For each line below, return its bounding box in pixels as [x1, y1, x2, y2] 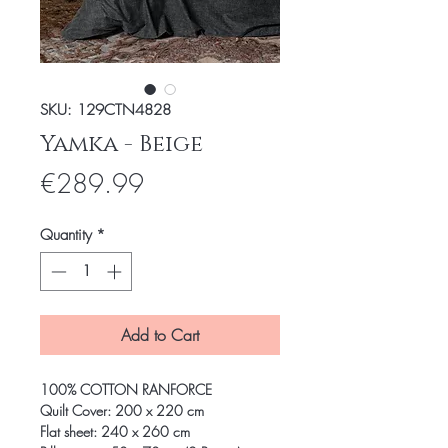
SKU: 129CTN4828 [40, 100, 171, 120]
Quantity [40, 225, 92, 245]
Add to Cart [121, 323, 199, 346]
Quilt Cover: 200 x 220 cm [40, 400, 204, 420]
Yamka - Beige [40, 129, 203, 160]
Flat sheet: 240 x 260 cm [40, 421, 190, 441]
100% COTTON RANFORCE [40, 379, 212, 399]
